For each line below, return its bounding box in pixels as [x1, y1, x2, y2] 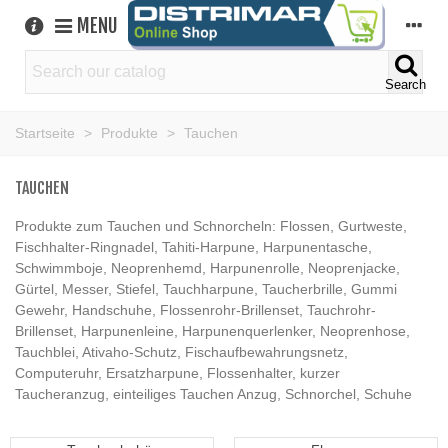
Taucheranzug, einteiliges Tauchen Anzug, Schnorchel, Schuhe [15, 385, 412, 402]
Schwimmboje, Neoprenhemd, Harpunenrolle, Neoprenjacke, [15, 259, 400, 276]
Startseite [15, 124, 75, 141]
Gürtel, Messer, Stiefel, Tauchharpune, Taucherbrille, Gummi [15, 280, 397, 297]
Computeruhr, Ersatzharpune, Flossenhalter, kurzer [15, 364, 340, 381]
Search [385, 76, 426, 92]
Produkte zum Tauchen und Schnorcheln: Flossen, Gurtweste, [15, 217, 407, 234]
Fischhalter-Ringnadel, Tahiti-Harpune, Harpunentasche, [15, 238, 372, 255]
